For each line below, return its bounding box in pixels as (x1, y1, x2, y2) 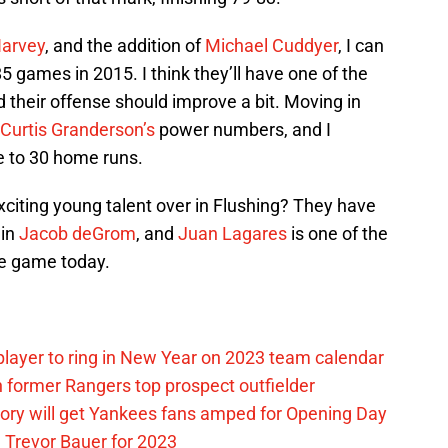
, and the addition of (45, 35, 205, 57)
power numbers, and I (155, 119, 331, 141)
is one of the (287, 223, 388, 245)
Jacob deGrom (19, 223, 136, 245)
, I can (338, 35, 384, 57)
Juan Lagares (178, 223, 287, 245)
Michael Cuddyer (205, 35, 338, 57)
